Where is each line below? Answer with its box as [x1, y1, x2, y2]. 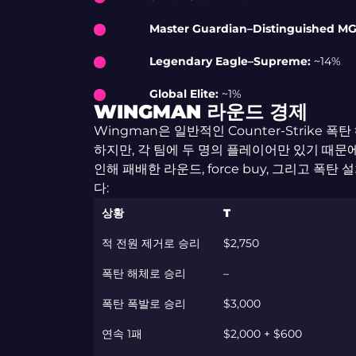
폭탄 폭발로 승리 [101, 296, 186, 311]
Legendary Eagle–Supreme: [149, 54, 311, 68]
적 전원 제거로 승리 [101, 236, 200, 250]
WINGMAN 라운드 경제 [93, 100, 308, 123]
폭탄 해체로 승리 [101, 266, 186, 281]
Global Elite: [149, 87, 219, 101]
